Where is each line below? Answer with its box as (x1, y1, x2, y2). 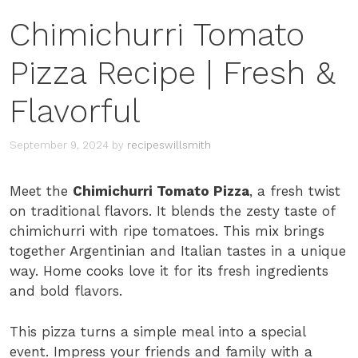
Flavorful (10, 92, 141, 130)
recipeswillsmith (127, 139, 211, 152)
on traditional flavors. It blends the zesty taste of (10, 203, 335, 220)
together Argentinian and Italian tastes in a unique (10, 243, 346, 260)
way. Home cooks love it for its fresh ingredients (10, 263, 328, 280)
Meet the (10, 183, 73, 200)
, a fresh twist (249, 183, 340, 200)
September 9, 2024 (10, 139, 109, 152)
